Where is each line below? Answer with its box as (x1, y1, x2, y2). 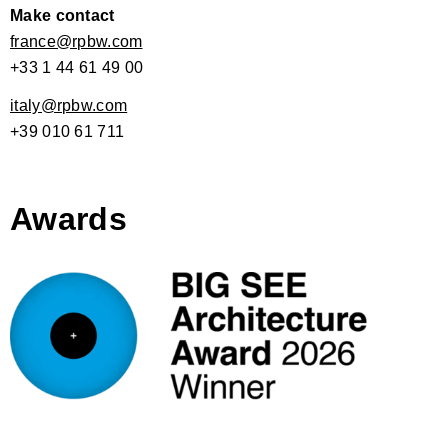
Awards (10, 200, 127, 237)
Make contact (10, 6, 115, 24)
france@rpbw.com (10, 32, 143, 50)
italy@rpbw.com (10, 96, 128, 114)
